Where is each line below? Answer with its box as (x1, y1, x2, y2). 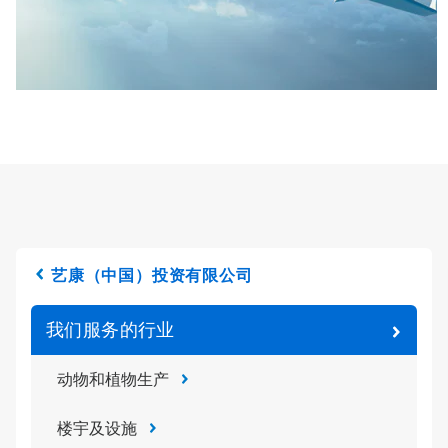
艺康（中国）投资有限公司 (51, 266, 253, 285)
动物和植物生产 (57, 371, 169, 388)
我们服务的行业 (46, 319, 175, 340)
